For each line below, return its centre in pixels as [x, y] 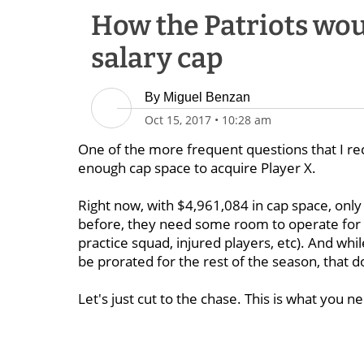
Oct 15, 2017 [178, 120]
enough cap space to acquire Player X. [197, 168]
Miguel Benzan [207, 97]
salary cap [157, 58]
